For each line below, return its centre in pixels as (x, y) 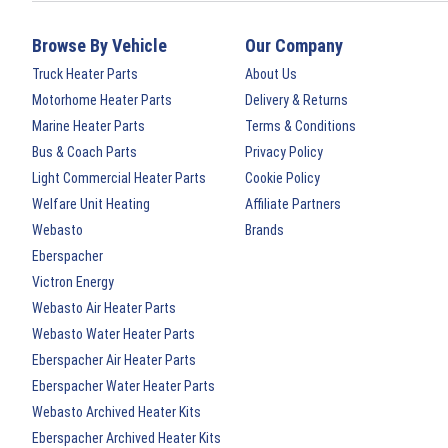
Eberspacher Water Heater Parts (123, 386)
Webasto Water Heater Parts (113, 334)
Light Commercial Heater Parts (119, 178)
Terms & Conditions (301, 126)
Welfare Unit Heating (91, 204)
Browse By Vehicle (99, 46)
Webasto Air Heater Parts (104, 308)
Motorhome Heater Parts (102, 100)
